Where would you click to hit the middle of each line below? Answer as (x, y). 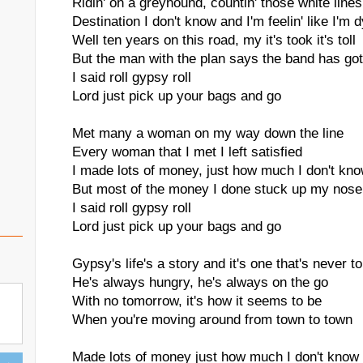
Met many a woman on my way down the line (208, 133)
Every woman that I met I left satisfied (187, 152)
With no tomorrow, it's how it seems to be (197, 301)
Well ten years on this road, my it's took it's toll (214, 40)
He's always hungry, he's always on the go (200, 282)
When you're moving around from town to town (212, 320)
